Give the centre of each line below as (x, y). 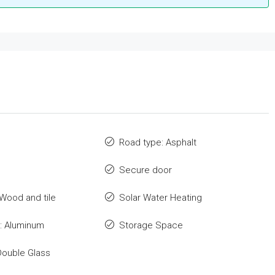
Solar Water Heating (160, 198)
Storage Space (151, 226)
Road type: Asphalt (157, 143)
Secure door (145, 170)
